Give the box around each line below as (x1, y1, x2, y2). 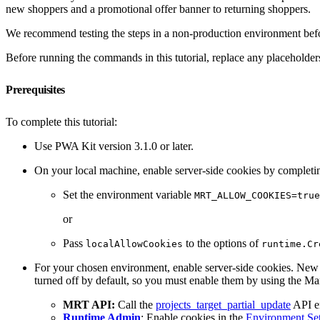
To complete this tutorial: (6, 115, 117, 128)
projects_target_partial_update (156, 298, 291, 311)
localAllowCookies (86, 238, 183, 249)
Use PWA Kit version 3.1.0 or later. (34, 139, 194, 152)
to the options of (183, 236, 261, 249)
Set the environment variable (63, 188, 194, 201)
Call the (115, 298, 156, 311)
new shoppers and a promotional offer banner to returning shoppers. (6, 2, 311, 15)
